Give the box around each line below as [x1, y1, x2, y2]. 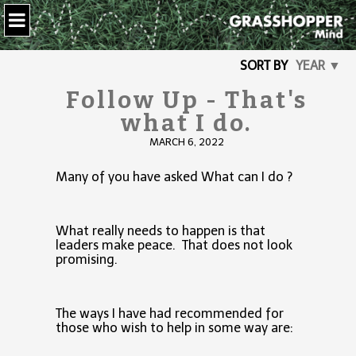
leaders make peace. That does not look [56, 238, 292, 253]
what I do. [121, 109, 253, 138]
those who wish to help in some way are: [56, 320, 293, 336]
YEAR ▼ [296, 58, 342, 74]
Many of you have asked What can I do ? [56, 169, 299, 185]
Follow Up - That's [65, 86, 308, 115]
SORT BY [240, 58, 288, 74]
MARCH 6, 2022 [149, 136, 224, 149]
